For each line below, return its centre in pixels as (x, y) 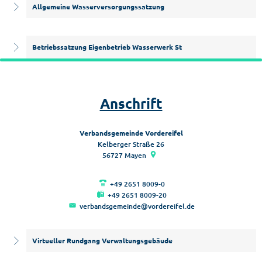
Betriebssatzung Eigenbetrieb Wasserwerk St (107, 47)
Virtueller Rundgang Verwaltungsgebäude (102, 240)
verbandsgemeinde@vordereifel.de (137, 206)
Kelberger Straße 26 (131, 144)
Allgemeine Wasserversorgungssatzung (98, 6)
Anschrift (131, 103)
